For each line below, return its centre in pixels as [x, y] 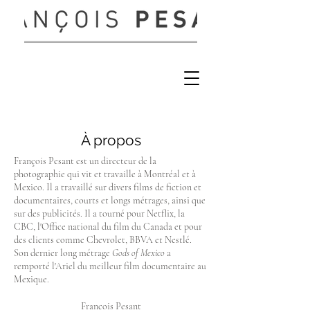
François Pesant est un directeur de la [85, 161]
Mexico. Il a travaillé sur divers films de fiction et [108, 187]
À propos [111, 140]
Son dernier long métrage [63, 253]
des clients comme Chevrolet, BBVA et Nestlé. [103, 240]
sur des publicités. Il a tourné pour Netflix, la [99, 213]
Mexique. [31, 279]
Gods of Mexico [138, 253]
